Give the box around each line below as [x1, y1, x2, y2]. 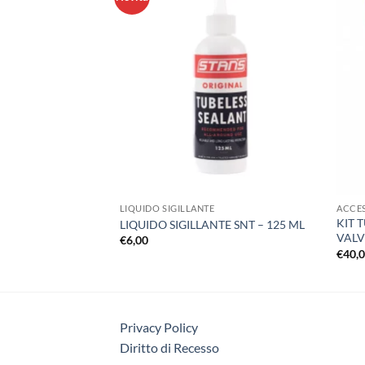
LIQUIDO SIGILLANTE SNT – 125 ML [119, 217, 305, 231]
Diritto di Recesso [120, 340, 219, 356]
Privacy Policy [120, 319, 198, 336]
